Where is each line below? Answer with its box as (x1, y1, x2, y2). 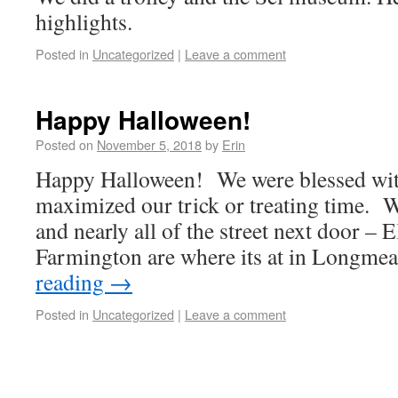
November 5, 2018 (97, 135, 202, 154)
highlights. (36, 6, 146, 36)
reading (36, 267, 109, 297)
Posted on (36, 135, 93, 154)
